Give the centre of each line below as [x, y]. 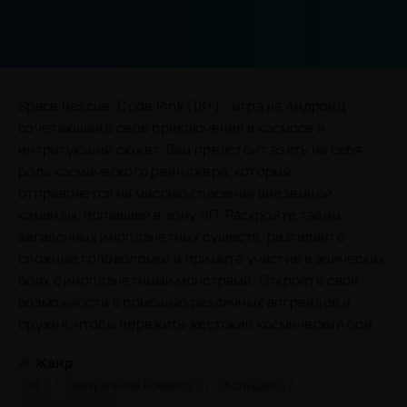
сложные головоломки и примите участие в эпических [202, 258]
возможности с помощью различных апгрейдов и [184, 302]
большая [249, 385]
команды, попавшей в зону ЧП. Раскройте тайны [180, 215]
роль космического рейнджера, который [155, 171]
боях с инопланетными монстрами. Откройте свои [189, 280]
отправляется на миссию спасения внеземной [176, 193]
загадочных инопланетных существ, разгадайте [182, 237]
